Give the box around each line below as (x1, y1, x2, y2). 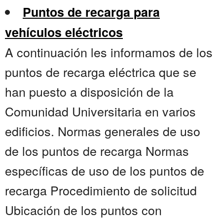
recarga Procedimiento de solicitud (5, 181, 197, 199)
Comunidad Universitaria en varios (5, 102, 196, 120)
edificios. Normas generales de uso (5, 122, 200, 140)
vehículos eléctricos (5, 23, 123, 41)
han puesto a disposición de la (5, 82, 174, 101)
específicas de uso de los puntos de (5, 161, 204, 180)
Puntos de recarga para (23, 3, 160, 21)
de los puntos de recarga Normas (5, 142, 189, 160)
